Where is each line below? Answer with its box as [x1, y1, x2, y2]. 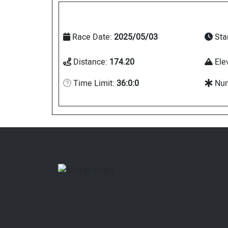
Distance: [71, 55, 109, 68]
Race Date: [70, 31, 114, 44]
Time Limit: [71, 77, 117, 90]
